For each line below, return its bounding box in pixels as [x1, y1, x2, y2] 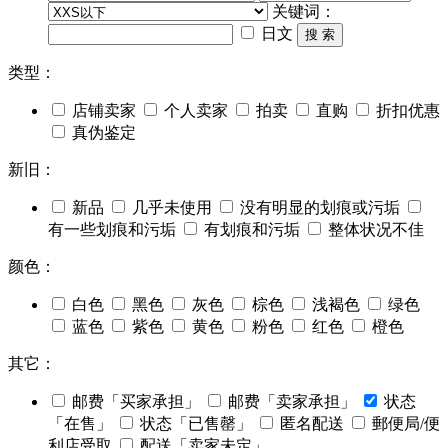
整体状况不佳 [328, 221, 424, 239]
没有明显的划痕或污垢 [240, 199, 400, 217]
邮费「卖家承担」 [228, 393, 356, 411]
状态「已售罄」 [140, 415, 252, 433]
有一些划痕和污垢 [48, 221, 176, 239]
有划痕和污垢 [204, 221, 300, 239]
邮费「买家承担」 [72, 393, 200, 411]
